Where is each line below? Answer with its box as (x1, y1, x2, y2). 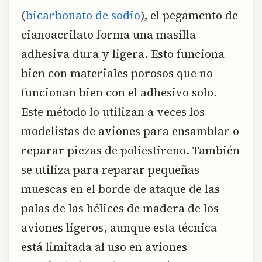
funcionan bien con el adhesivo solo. (21, 84, 217, 100)
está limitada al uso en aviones (21, 239, 187, 254)
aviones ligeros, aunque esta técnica (21, 219, 217, 235)
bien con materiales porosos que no (21, 65, 213, 81)
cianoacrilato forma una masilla (21, 26, 196, 42)
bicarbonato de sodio (26, 7, 140, 23)
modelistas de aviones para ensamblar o (21, 123, 239, 139)
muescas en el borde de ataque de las (21, 181, 220, 196)
